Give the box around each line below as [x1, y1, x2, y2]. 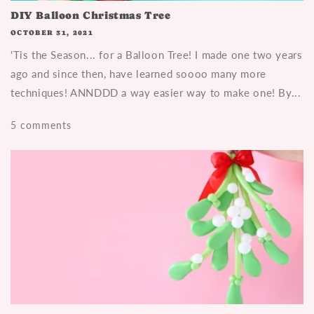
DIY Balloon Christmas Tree [11, 9, 171, 21]
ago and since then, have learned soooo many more [11, 67, 266, 80]
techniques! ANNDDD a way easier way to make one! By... [11, 86, 301, 99]
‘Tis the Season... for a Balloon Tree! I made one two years [11, 48, 303, 61]
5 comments [11, 118, 71, 131]
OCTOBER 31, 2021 [11, 28, 93, 36]
